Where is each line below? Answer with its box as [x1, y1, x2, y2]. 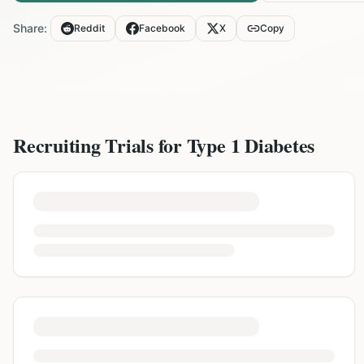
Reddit [74, 22, 105, 34]
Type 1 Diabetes [186, 131, 315, 159]
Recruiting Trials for [13, 131, 187, 159]
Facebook [139, 22, 185, 34]
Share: [13, 21, 47, 35]
